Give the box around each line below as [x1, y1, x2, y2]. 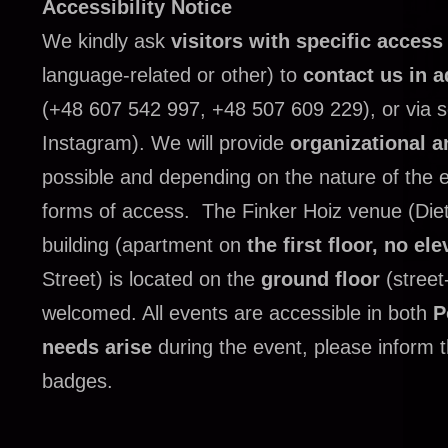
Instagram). [42, 131, 151, 154]
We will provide [151, 131, 290, 154]
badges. [42, 369, 113, 392]
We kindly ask [42, 29, 171, 52]
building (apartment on [42, 233, 241, 256]
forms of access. [42, 199, 202, 222]
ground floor [261, 267, 380, 290]
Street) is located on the [42, 267, 261, 290]
